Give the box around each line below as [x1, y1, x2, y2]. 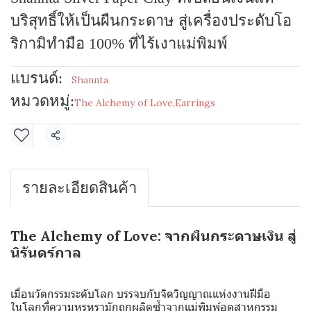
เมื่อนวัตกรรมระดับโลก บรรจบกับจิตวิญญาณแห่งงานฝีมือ [10, 287, 271, 301]
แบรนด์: [10, 69, 62, 87]
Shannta [72, 74, 108, 86]
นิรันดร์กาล [10, 244, 81, 261]
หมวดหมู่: [10, 92, 74, 110]
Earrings [175, 96, 215, 109]
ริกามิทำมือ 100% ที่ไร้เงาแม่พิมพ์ [10, 35, 228, 52]
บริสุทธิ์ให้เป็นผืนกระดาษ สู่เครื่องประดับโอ [10, 12, 292, 29]
